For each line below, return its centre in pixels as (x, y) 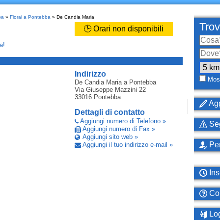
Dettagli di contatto (110, 112)
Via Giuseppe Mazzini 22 (110, 90)
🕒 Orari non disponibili (124, 29)
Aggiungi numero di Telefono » (123, 121)
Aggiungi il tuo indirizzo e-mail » (127, 145)
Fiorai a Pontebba (30, 17)
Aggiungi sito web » (110, 137)
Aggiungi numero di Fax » (119, 129)
